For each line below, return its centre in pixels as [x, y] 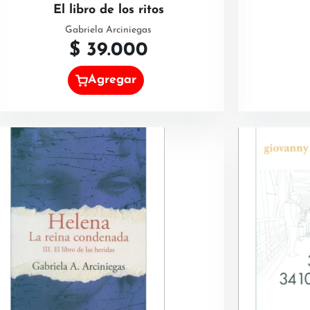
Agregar [112, 80]
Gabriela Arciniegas [108, 30]
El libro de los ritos [108, 10]
